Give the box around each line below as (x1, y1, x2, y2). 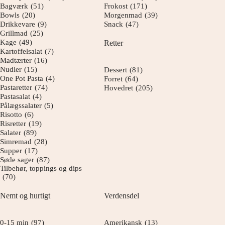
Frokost (104, 2, 128, 11)
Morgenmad (104, 11, 143, 20)
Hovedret (104, 83, 134, 92)
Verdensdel (104, 191, 140, 200)
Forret (104, 74, 123, 83)
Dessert (104, 65, 128, 74)
